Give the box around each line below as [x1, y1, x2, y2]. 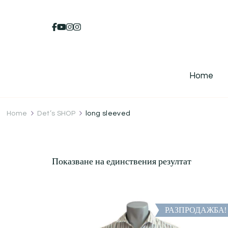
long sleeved [85, 110, 131, 117]
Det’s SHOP [37, 110, 76, 117]
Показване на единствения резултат [52, 157, 191, 166]
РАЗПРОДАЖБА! [164, 206, 226, 214]
